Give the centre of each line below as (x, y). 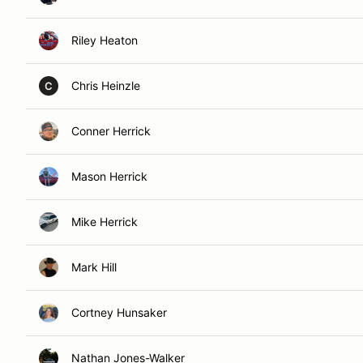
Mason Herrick (109, 176)
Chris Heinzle (106, 85)
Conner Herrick (111, 131)
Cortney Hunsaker (119, 312)
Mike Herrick (105, 222)
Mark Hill (94, 267)
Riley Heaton (105, 40)
